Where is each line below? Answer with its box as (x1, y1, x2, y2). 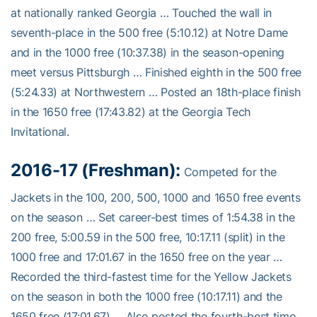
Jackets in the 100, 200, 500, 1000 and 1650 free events (11, 190, 301, 204)
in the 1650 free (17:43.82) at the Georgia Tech (11, 104, 250, 119)
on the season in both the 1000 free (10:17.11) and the (11, 289, 282, 304)
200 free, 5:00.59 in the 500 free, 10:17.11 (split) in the (11, 229, 285, 244)
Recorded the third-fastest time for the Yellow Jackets (11, 269, 292, 284)
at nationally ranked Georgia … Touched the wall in (11, 5, 272, 20)
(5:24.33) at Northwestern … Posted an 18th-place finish (11, 84, 301, 99)
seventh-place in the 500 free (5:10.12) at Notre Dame (11, 25, 289, 40)
